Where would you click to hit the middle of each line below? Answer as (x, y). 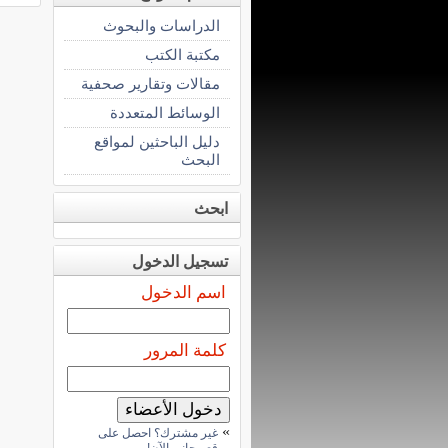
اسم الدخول (183, 292)
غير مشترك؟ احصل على (158, 433)
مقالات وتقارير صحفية (150, 83)
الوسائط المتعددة (165, 112)
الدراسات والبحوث (161, 25)
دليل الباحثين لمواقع (157, 141)
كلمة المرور (185, 350)
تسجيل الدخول (180, 261)
